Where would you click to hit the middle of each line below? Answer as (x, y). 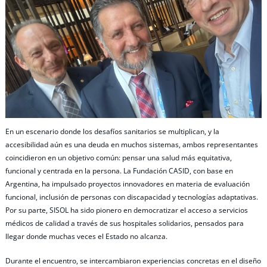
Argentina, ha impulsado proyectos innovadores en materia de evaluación (128, 184)
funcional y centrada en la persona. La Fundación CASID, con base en (119, 170)
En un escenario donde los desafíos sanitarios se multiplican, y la (112, 131)
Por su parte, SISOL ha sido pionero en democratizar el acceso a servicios (127, 210)
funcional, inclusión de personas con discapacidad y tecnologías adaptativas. (132, 197)
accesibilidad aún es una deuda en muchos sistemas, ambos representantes (132, 144)
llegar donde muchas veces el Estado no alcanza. (86, 236)
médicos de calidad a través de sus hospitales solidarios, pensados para (125, 223)
